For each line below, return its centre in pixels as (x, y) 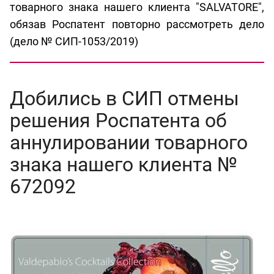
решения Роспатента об (118, 120)
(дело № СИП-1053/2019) (74, 41)
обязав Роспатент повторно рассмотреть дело (137, 24)
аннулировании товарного (129, 142)
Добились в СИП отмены (124, 98)
